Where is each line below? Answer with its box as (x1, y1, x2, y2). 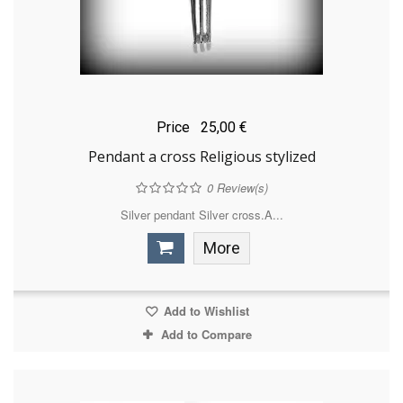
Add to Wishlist (159, 302, 249, 320)
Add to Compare (160, 326, 252, 344)
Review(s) (212, 179, 268, 197)
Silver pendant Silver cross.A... (120, 206, 283, 224)
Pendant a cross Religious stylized (87, 147, 316, 167)
